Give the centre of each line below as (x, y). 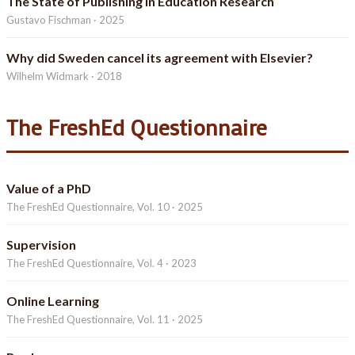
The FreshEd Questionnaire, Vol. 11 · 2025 (105, 320)
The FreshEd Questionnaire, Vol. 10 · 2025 (105, 207)
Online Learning (53, 301)
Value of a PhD (49, 189)
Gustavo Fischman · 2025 (65, 20)
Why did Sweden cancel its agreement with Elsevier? (160, 58)
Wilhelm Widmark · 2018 (64, 76)
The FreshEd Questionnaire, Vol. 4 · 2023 (101, 263)
